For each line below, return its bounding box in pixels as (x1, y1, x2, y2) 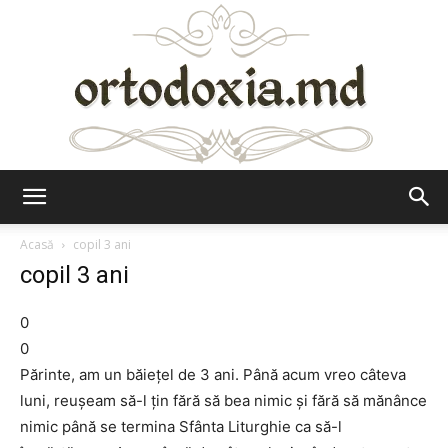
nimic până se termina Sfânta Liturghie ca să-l (20, 417, 342, 436)
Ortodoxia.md (223, 205, 313, 222)
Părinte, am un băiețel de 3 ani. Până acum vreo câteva (20, 365, 406, 384)
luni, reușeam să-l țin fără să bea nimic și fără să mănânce (20, 391, 427, 410)
